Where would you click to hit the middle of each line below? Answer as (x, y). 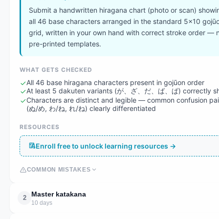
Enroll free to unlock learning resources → (106, 146)
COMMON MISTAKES (59, 169)
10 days (42, 203)
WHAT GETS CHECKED (56, 69)
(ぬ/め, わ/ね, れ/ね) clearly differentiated (91, 108)
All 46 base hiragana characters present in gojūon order (115, 82)
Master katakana (59, 194)
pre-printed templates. (65, 44)
